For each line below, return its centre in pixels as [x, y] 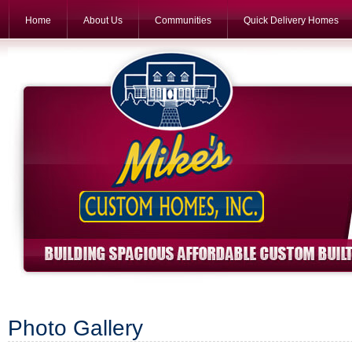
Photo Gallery [75, 328]
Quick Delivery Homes [291, 20]
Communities [183, 20]
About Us [103, 20]
